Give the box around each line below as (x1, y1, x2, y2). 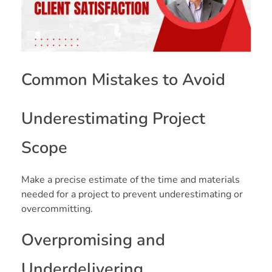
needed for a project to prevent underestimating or (21, 187, 243, 201)
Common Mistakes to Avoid (21, 68, 225, 91)
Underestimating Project (21, 107, 205, 130)
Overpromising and (21, 228, 165, 251)
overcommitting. (21, 202, 93, 216)
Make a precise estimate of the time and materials (21, 172, 240, 186)
